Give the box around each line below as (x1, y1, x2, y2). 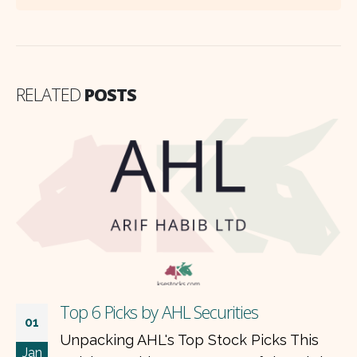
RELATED (16, 82, 84, 106)
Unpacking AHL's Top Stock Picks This (60, 331, 319, 349)
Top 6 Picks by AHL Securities (60, 300, 258, 324)
